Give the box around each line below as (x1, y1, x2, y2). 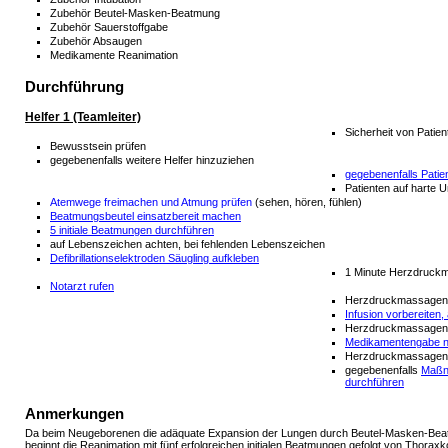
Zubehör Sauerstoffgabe (50, 20, 168, 33)
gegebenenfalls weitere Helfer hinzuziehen (50, 153, 254, 166)
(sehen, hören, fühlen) (252, 195, 362, 208)
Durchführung (25, 78, 124, 95)
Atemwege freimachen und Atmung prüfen (50, 195, 252, 208)
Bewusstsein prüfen (50, 139, 146, 152)
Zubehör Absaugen (50, 34, 142, 47)
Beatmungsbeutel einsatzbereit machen (50, 209, 241, 222)
